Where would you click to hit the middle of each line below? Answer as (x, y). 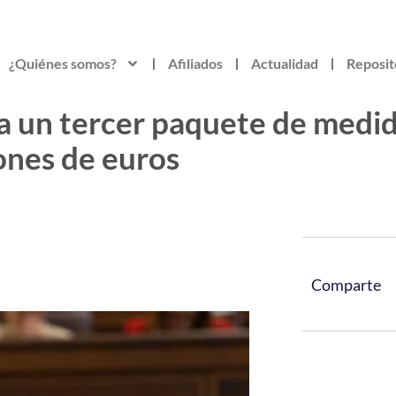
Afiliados (195, 64)
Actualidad (284, 64)
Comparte (346, 284)
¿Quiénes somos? (62, 64)
